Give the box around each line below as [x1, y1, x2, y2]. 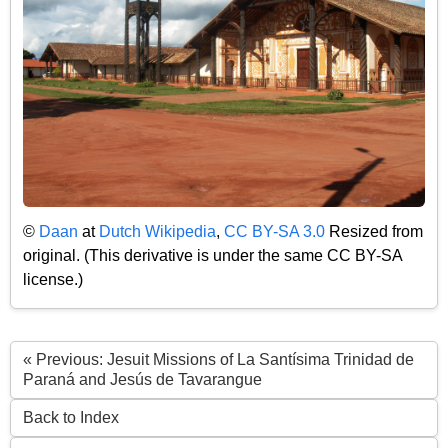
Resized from [325, 222, 423, 240]
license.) [23, 270, 83, 288]
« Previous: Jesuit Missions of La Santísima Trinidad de [23, 351, 414, 369]
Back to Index [23, 409, 119, 427]
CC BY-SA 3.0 [224, 222, 325, 240]
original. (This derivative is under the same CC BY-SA [23, 246, 402, 264]
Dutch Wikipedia [99, 222, 216, 240]
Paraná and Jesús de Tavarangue [23, 371, 262, 389]
